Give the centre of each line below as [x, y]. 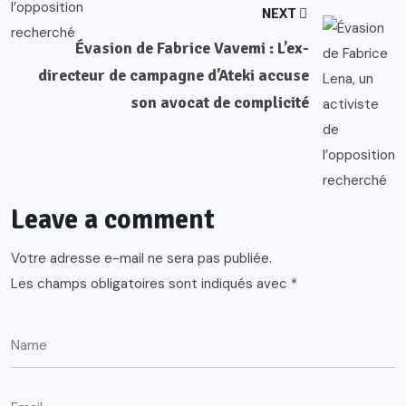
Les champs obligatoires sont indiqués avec [151, 284]
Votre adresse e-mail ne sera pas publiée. [141, 259]
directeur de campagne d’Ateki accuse [174, 76]
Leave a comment [113, 220]
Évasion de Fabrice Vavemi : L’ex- [192, 48]
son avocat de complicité [220, 103]
